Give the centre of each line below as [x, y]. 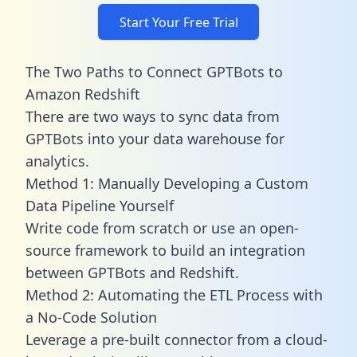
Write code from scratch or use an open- [162, 228]
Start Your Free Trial [178, 22]
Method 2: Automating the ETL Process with [174, 294]
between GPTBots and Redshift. [132, 272]
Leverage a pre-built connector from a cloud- [177, 339]
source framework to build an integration [165, 250]
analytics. [57, 161]
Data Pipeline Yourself [100, 205]
